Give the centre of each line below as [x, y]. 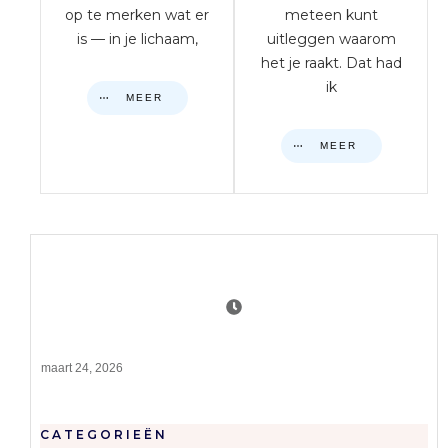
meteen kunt [331, 15]
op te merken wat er [137, 15]
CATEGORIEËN [104, 434]
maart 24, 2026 [82, 368]
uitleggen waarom [331, 39]
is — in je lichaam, [137, 39]
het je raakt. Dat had [331, 63]
